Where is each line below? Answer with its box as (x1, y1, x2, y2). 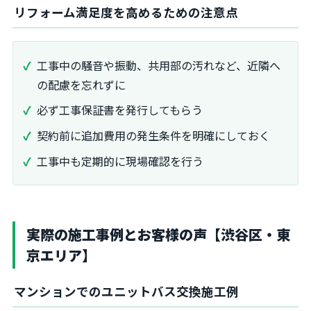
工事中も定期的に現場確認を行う (37, 153, 203, 170)
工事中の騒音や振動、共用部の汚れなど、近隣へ (37, 56, 280, 74)
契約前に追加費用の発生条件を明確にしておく (37, 127, 270, 144)
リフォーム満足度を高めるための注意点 (14, 3, 238, 21)
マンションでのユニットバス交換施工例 (14, 283, 239, 301)
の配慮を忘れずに (37, 76, 126, 93)
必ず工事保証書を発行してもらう (37, 101, 203, 119)
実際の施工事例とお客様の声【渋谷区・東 (26, 224, 290, 245)
